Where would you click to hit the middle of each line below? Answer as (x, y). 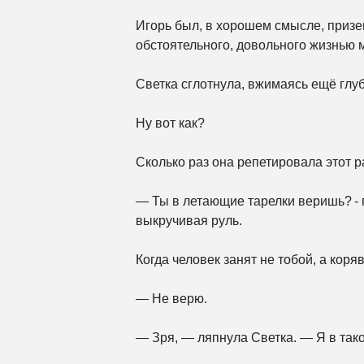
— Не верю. (171, 299)
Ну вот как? (170, 123)
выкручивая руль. (189, 221)
